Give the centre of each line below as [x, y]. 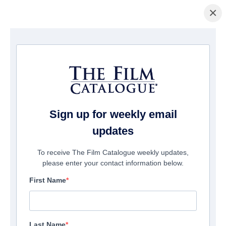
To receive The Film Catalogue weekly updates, [113, 153]
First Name [48, 180]
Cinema [38, 44]
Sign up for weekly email [113, 115]
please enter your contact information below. [113, 163]
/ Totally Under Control [84, 44]
